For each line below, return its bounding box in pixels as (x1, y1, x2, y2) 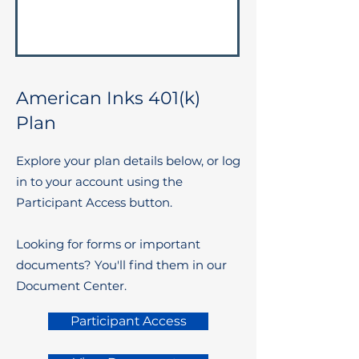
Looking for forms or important (16, 236, 200, 252)
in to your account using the (16, 174, 183, 189)
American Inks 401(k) (16, 87, 200, 109)
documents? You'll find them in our (16, 257, 227, 272)
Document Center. (16, 278, 127, 293)
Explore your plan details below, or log (16, 153, 240, 168)
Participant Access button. (16, 195, 172, 210)
